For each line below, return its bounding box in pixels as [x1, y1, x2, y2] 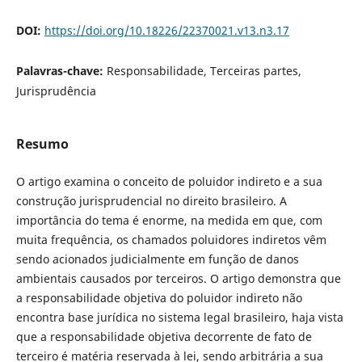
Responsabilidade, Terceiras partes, [106, 62, 301, 78]
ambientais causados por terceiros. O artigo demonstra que [15, 271, 341, 287]
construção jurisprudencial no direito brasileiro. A [15, 193, 287, 209]
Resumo [15, 135, 69, 153]
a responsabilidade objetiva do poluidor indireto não [15, 290, 302, 306]
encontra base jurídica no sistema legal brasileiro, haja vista [15, 309, 343, 326]
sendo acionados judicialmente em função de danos [15, 251, 299, 267]
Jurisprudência [15, 82, 96, 99]
